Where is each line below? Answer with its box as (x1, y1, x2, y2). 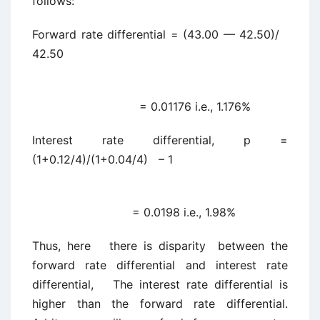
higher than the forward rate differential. (32, 296, 288, 311)
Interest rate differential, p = (32, 133, 288, 147)
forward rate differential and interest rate (32, 258, 288, 272)
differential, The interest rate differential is (32, 277, 288, 291)
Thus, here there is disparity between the (32, 239, 288, 253)
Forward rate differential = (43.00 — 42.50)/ (32, 27, 288, 41)
